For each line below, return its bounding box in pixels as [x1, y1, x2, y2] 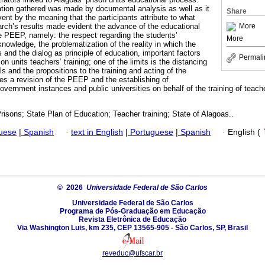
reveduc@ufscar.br [102, 248, 163, 257]
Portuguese [128, 127, 173, 137]
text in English [71, 127, 123, 137]
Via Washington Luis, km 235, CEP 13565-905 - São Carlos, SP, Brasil [17, 223, 248, 232]
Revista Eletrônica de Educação [79, 215, 186, 224]
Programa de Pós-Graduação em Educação [59, 206, 206, 215]
